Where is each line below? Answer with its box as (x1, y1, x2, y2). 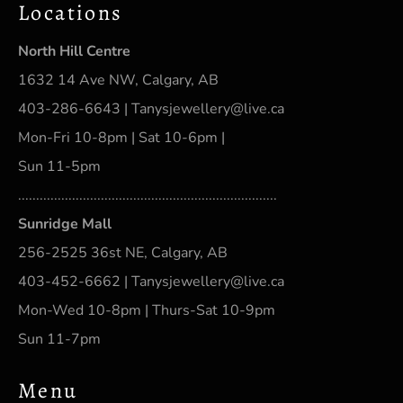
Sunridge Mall (18, 213, 112, 234)
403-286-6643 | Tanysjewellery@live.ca (18, 98, 284, 119)
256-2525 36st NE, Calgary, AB (18, 242, 228, 263)
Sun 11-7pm (18, 328, 101, 349)
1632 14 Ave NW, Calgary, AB (18, 69, 219, 90)
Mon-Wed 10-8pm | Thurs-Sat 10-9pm (18, 300, 275, 320)
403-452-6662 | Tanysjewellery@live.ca (18, 271, 284, 291)
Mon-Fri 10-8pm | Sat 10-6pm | (18, 127, 225, 148)
